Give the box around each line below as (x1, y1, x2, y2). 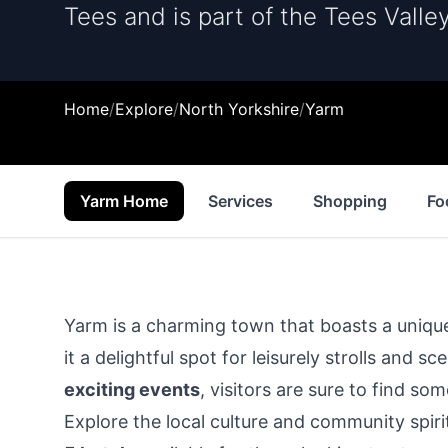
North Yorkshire (179, 99, 299, 119)
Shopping (313, 191, 387, 211)
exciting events (64, 379, 200, 400)
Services (208, 191, 273, 211)
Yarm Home (80, 191, 168, 211)
